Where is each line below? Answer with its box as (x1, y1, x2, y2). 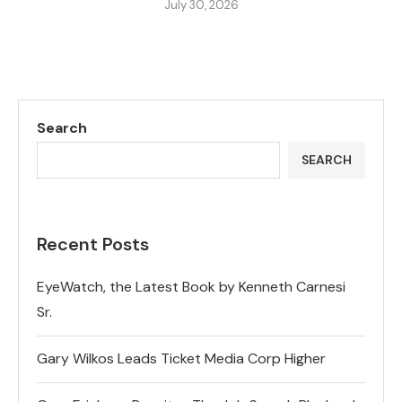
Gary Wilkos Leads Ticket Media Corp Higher (37, 348, 326, 368)
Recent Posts (37, 232, 149, 256)
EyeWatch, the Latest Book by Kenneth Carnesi (37, 276, 345, 296)
